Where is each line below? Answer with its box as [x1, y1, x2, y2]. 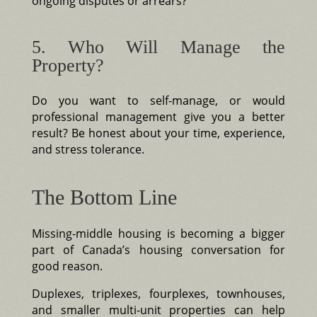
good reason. [31, 258, 103, 274]
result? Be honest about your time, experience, [31, 125, 286, 141]
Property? [31, 54, 104, 76]
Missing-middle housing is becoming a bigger [31, 225, 286, 241]
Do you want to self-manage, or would [31, 92, 286, 108]
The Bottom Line [31, 185, 177, 209]
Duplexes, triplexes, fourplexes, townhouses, [31, 285, 286, 301]
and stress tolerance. [31, 141, 144, 157]
